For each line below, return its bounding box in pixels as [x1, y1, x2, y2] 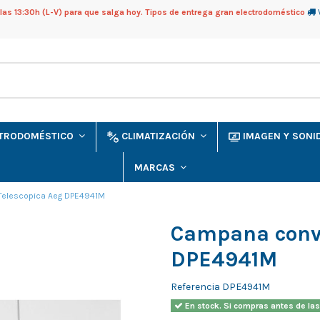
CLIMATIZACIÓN [121, 130, 198, 143]
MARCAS [134, 161, 178, 174]
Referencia [171, 281, 220, 294]
